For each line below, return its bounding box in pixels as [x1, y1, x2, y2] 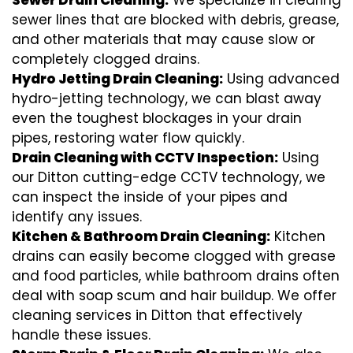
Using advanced [223, 69, 340, 89]
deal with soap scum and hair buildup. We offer [12, 286, 336, 306]
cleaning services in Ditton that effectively [12, 306, 303, 325]
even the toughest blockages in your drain [12, 109, 302, 128]
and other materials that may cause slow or [12, 30, 315, 50]
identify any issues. [12, 207, 142, 227]
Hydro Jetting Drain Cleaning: [12, 69, 223, 89]
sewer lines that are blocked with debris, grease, [12, 10, 339, 30]
